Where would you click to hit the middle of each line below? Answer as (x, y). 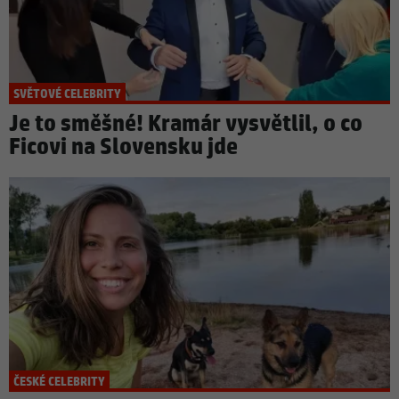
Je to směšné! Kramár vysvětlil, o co (186, 125)
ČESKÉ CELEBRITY (59, 382)
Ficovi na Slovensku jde (123, 148)
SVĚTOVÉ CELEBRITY (67, 95)
